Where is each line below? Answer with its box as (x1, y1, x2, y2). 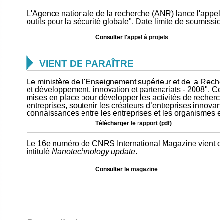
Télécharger (95, 120, 131, 126)
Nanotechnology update (52, 147, 135, 156)
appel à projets (127, 34, 168, 40)
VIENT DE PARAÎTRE (39, 58, 134, 69)
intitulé (27, 147, 52, 156)
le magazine (124, 166, 158, 172)
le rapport (131, 120, 159, 126)
